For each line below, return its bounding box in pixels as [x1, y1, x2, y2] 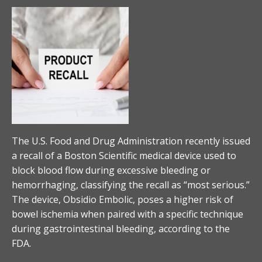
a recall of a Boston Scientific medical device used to [12, 149, 236, 162]
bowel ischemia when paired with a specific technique [12, 207, 243, 220]
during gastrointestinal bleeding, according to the [12, 222, 230, 235]
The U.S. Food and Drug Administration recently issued [12, 134, 250, 147]
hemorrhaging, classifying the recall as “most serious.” [12, 178, 250, 191]
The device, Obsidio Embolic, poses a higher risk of [12, 192, 233, 206]
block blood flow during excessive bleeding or [12, 163, 211, 177]
